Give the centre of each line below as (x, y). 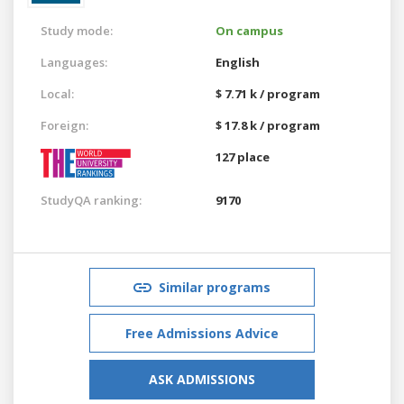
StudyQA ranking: (91, 200)
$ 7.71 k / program (268, 93)
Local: (57, 93)
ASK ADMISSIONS (202, 379)
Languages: (74, 62)
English (238, 62)
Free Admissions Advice (202, 333)
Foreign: (64, 125)
